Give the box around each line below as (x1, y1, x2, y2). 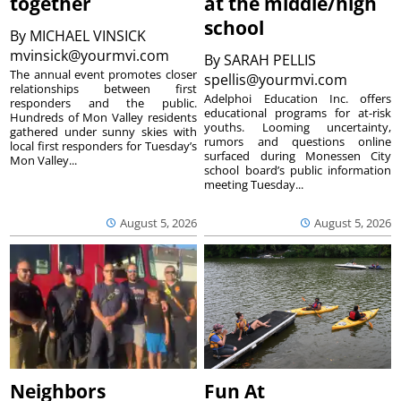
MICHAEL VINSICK (30, 25, 147, 46)
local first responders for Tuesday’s (10, 137, 197, 154)
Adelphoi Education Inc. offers (204, 90, 391, 107)
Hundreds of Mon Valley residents (10, 108, 197, 125)
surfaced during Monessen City (204, 147, 391, 164)
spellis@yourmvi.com (204, 69, 352, 90)
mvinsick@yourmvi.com (10, 45, 174, 65)
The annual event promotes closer (10, 65, 197, 82)
